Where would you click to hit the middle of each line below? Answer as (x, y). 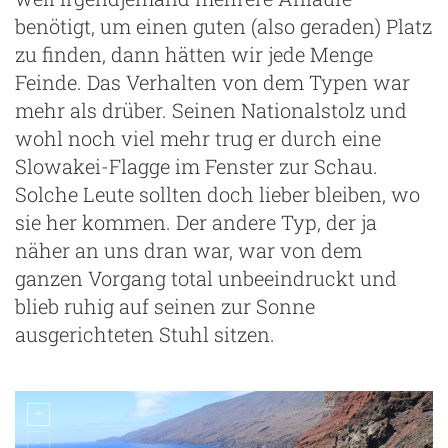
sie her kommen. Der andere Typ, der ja (196, 221)
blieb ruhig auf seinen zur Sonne (165, 305)
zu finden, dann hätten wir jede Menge (194, 53)
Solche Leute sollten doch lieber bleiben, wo (217, 193)
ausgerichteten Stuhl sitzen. (145, 333)
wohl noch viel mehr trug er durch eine (198, 137)
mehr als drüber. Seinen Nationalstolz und (211, 109)
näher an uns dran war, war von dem (188, 249)
